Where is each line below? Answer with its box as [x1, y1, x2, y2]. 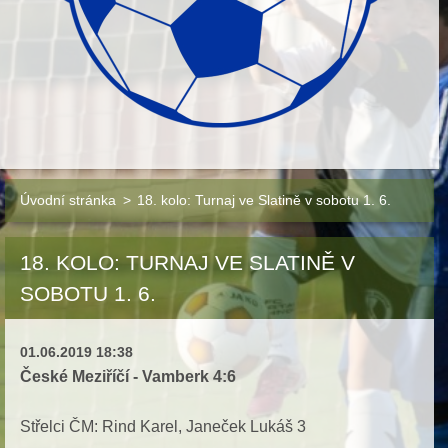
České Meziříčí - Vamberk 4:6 [20, 368, 236, 385]
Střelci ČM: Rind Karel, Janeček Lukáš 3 [20, 418, 306, 435]
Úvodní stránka [20, 192, 116, 208]
